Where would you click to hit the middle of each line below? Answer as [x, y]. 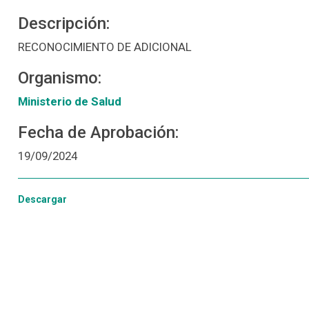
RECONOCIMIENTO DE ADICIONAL [104, 47]
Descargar [42, 199]
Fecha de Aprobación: [98, 132]
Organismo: [59, 78]
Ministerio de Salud [69, 101]
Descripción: [63, 23]
